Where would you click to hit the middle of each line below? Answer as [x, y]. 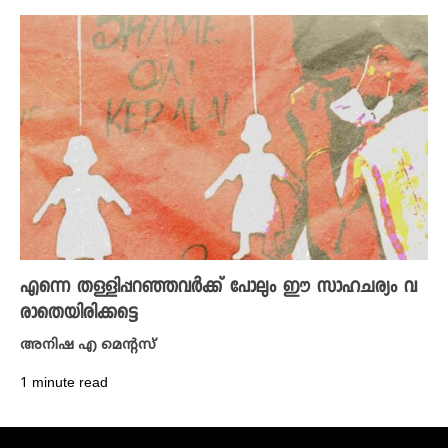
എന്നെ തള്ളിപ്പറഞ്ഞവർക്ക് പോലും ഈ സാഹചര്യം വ [218, 287]
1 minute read [64, 383]
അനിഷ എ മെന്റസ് [88, 345]
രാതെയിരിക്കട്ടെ [79, 313]
